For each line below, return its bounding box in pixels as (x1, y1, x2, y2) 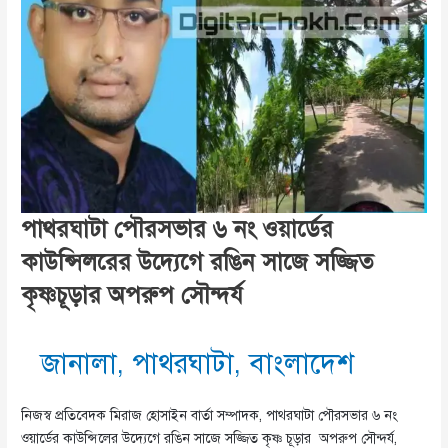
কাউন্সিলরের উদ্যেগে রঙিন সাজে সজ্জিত (21, 247, 374, 278)
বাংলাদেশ (249, 346, 355, 382)
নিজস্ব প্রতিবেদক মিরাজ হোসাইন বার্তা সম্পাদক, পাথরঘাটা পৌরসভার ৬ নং (21, 407, 398, 425)
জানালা (41, 346, 118, 382)
